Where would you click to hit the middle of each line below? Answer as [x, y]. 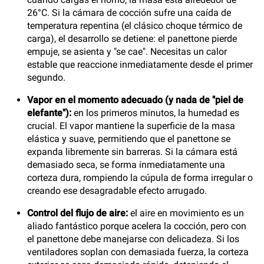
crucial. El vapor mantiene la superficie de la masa [131, 126]
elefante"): [49, 113]
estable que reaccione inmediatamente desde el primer [140, 65]
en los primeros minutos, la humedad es [155, 113]
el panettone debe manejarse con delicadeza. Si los [133, 239]
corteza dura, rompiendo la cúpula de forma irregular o [140, 178]
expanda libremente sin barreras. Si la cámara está [132, 152]
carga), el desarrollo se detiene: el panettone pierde [132, 39]
